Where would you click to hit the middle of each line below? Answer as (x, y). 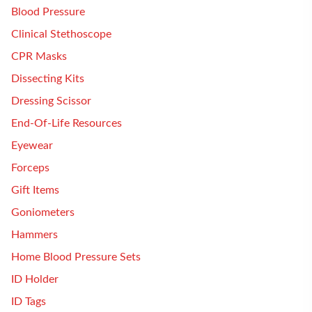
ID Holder (35, 279)
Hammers (34, 235)
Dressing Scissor (51, 101)
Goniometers (43, 212)
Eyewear (32, 146)
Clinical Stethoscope (61, 34)
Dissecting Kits (48, 79)
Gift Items (35, 190)
